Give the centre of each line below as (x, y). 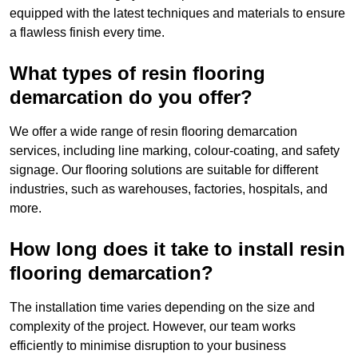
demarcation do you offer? (131, 97)
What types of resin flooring (137, 74)
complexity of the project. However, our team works (153, 327)
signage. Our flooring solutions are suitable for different (164, 170)
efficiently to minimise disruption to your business (148, 346)
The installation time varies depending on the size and (162, 308)
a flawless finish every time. (87, 33)
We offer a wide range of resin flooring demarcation (153, 132)
